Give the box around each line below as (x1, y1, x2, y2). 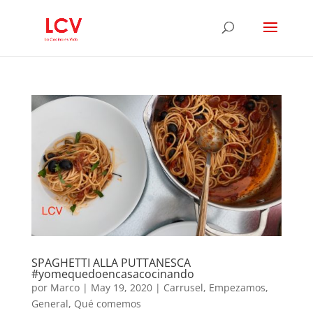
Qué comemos (73, 296, 141, 310)
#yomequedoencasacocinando (31, 265, 194, 282)
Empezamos (208, 280, 265, 294)
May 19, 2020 (90, 280, 152, 294)
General (31, 296, 68, 310)
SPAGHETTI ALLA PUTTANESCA (31, 254, 191, 270)
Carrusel (163, 280, 203, 294)
